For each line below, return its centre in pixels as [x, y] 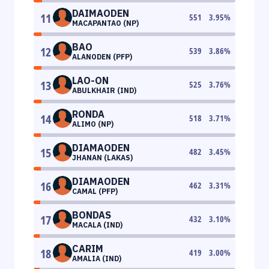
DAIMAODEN [101, 13]
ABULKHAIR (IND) [104, 90]
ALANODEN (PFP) [102, 56]
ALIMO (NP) [93, 124]
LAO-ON [90, 80]
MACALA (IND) [97, 225]
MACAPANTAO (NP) [105, 23]
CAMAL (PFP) [95, 191]
